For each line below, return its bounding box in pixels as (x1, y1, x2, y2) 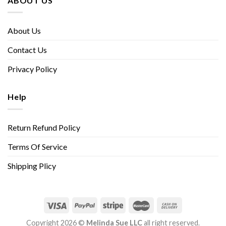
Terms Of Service (8, 141, 67, 151)
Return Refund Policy (8, 122, 80, 132)
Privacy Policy (8, 64, 57, 74)
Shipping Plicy (8, 160, 56, 171)
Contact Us (8, 45, 47, 55)
